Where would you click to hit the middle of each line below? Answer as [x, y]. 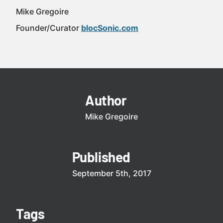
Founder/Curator [49, 28]
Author [106, 100]
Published [101, 157]
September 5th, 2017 [111, 173]
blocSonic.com [110, 28]
